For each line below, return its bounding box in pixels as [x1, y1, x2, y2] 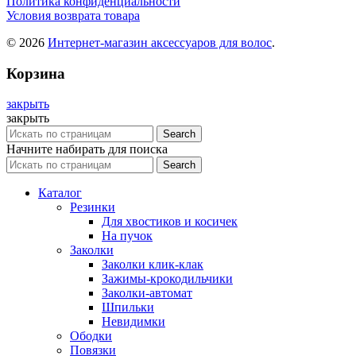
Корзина [6, 64, 65, 82]
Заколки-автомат [102, 286, 192, 300]
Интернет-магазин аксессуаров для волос [48, 35, 272, 49]
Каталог [38, 186, 82, 200]
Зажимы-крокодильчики [102, 272, 233, 286]
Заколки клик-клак [102, 257, 203, 272]
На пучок [102, 229, 153, 243]
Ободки [70, 329, 112, 343]
